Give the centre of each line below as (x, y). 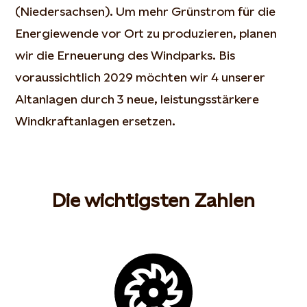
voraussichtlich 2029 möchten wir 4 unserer (140, 77)
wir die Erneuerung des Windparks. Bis (125, 55)
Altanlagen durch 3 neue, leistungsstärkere (137, 99)
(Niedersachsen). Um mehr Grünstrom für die (146, 11)
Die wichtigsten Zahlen (153, 200)
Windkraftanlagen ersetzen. (96, 121)
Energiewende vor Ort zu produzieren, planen (146, 33)
